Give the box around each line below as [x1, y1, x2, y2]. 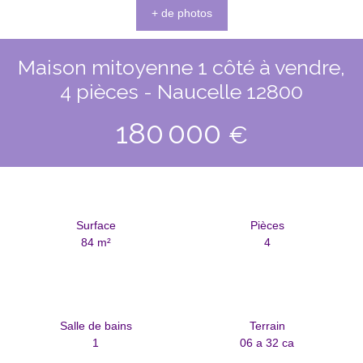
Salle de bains [59, 318, 132, 332]
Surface [75, 218, 116, 232]
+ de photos [151, 6, 212, 20]
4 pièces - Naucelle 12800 [60, 79, 303, 104]
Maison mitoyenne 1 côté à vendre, [18, 54, 345, 79]
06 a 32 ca [240, 335, 295, 349]
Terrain [249, 318, 285, 332]
